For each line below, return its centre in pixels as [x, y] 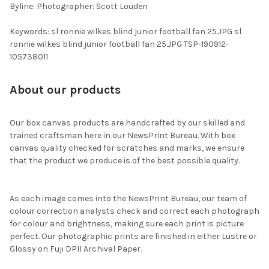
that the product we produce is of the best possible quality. [125, 160]
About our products [65, 89]
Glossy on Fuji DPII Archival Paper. [76, 249]
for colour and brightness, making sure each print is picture [127, 223]
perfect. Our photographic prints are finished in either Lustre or [133, 236]
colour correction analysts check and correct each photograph [134, 211]
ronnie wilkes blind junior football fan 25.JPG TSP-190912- [119, 44]
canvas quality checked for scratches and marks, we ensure [127, 148]
